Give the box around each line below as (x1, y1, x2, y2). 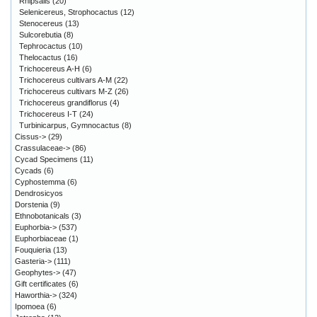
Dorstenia (15, 200, 48, 209)
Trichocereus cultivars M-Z (19, 86, 113, 96)
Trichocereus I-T (19, 109, 77, 118)
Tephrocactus (19, 41, 67, 50)
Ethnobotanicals (15, 211, 69, 220)
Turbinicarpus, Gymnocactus (19, 120, 120, 129)
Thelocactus (19, 52, 62, 62)
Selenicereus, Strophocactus (19, 7, 118, 16)
